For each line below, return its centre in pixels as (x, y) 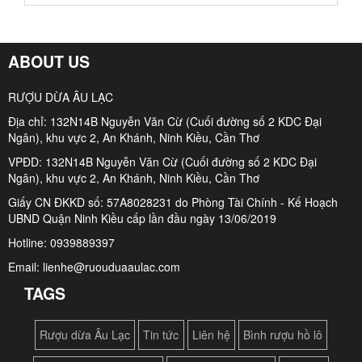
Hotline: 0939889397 (61, 242)
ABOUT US (49, 62)
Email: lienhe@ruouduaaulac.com (94, 266)
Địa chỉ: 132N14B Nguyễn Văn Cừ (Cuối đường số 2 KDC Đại (165, 121)
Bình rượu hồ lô (282, 335)
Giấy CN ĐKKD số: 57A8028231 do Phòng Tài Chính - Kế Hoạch (173, 202)
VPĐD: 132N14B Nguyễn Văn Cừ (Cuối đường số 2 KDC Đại (162, 161)
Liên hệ (211, 335)
